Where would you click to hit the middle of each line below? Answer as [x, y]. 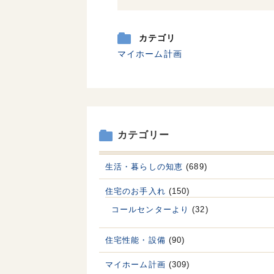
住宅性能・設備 [135, 240]
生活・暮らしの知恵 [144, 167]
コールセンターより [150, 210]
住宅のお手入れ [135, 191]
